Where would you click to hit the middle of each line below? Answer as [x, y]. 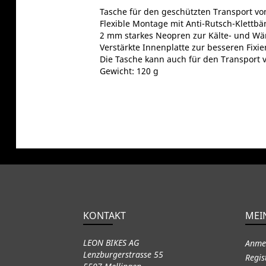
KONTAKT [104, 215]
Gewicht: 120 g [129, 71]
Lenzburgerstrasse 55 [123, 254]
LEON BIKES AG [111, 242]
